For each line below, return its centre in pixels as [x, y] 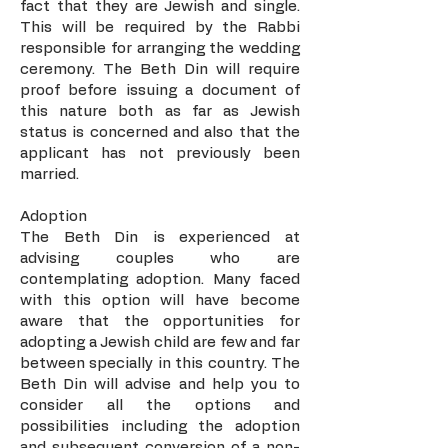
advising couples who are [160, 258]
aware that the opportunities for [160, 321]
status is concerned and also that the [160, 132]
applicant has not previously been [160, 153]
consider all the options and [160, 405]
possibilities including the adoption [160, 426]
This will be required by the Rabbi [160, 27]
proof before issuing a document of [160, 90]
